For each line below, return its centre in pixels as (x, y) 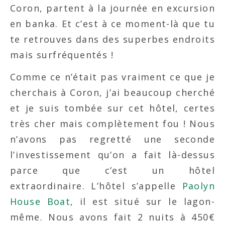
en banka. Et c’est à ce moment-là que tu (113, 23)
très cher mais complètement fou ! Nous (113, 123)
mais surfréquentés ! (62, 54)
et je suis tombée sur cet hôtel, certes (113, 108)
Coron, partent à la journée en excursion (113, 8)
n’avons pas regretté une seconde (113, 139)
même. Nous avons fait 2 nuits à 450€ (113, 217)
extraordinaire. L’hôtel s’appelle (96, 186)
